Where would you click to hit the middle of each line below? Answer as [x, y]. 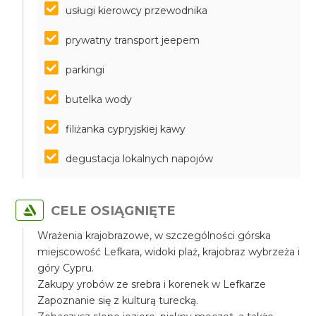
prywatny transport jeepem [133, 40]
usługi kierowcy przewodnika [137, 11]
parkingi [85, 70]
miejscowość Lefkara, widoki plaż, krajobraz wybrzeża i [169, 252]
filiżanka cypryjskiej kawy [126, 129]
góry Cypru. [66, 268]
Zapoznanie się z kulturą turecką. [118, 300]
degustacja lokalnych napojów [140, 159]
